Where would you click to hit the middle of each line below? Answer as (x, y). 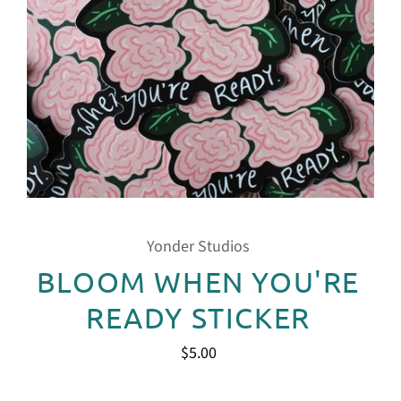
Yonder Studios (198, 247)
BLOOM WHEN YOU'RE (198, 282)
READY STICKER (198, 317)
